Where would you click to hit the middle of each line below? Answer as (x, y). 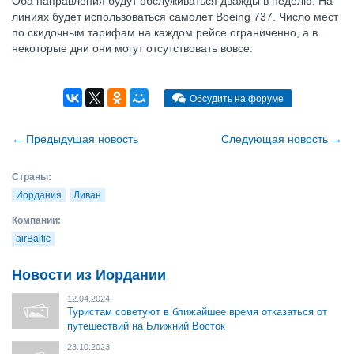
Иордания (39, 195)
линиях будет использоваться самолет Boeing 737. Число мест (175, 17)
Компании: (36, 220)
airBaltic (33, 239)
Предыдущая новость (81, 139)
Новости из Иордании (89, 275)
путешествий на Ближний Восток (146, 326)
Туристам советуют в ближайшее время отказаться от (197, 312)
